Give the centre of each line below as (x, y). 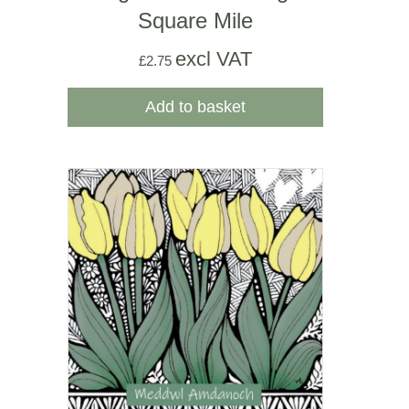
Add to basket (195, 107)
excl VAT (214, 59)
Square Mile (195, 21)
